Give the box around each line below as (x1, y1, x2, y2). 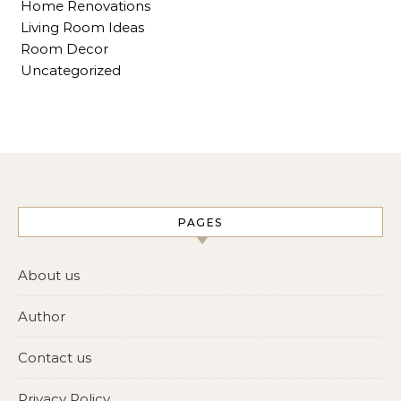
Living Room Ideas (21, 18, 144, 36)
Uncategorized (21, 61, 121, 79)
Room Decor (21, 39, 108, 57)
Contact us (18, 348, 91, 366)
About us (18, 266, 80, 284)
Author (18, 307, 65, 325)
